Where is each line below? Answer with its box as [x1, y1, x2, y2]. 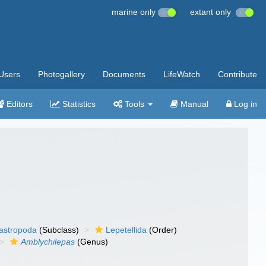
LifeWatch [163, 69, 200, 79]
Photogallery [38, 69, 85, 79]
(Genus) [75, 237, 109, 246]
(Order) [147, 225, 178, 235]
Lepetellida [106, 225, 147, 235]
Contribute [218, 69, 257, 79]
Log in [232, 99, 257, 109]
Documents [103, 69, 145, 79]
